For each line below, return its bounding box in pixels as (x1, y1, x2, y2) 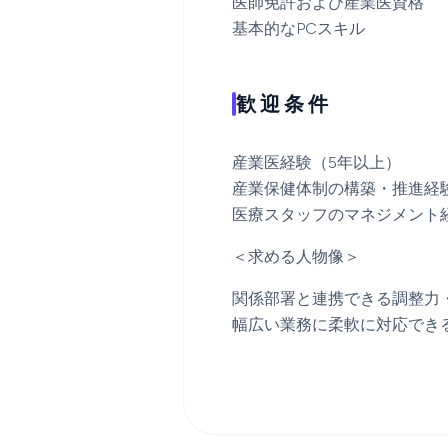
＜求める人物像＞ (232, 247, 360, 266)
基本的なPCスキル (232, 19, 365, 38)
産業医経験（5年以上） (232, 153, 401, 172)
